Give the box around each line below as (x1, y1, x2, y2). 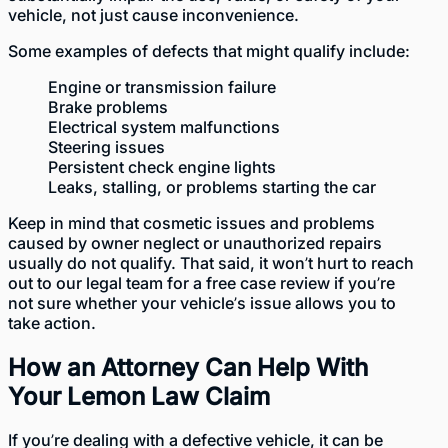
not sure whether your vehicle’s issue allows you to (8, 292, 396, 313)
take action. (8, 312, 100, 333)
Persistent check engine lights (48, 156, 276, 177)
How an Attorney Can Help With (8, 352, 368, 382)
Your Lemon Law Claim (8, 381, 270, 411)
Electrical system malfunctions (48, 116, 280, 137)
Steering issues (48, 136, 165, 157)
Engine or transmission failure (48, 76, 276, 97)
